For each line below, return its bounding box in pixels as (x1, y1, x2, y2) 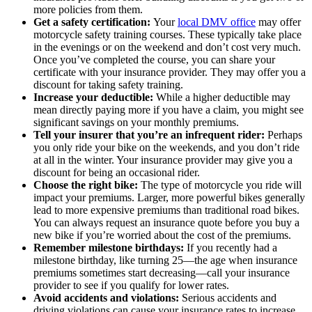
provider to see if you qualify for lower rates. (33, 279, 229, 291)
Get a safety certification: (33, 16, 153, 28)
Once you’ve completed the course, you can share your (33, 54, 275, 65)
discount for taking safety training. (33, 79, 183, 91)
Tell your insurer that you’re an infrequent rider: (33, 129, 267, 141)
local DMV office (178, 16, 256, 28)
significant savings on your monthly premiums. (33, 116, 239, 128)
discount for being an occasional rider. (33, 166, 200, 178)
